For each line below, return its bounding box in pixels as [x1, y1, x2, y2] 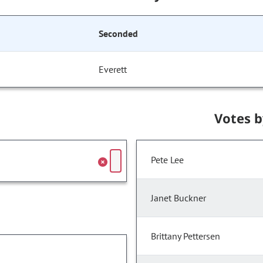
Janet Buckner [151, 192, 206, 204]
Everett [99, 63, 127, 76]
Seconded [99, 28, 138, 40]
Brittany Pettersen [151, 230, 220, 242]
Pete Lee [151, 154, 184, 166]
